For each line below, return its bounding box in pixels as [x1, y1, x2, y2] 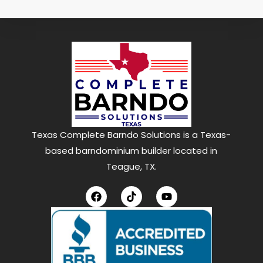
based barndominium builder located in [45, 144, 218, 157]
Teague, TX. [106, 160, 157, 173]
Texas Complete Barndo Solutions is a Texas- [32, 129, 231, 141]
